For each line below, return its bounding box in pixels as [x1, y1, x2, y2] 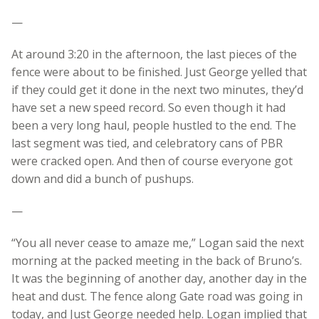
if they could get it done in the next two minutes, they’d [11, 81, 303, 98]
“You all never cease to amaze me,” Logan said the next [11, 234, 304, 251]
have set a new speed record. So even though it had [11, 99, 286, 115]
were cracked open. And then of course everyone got [11, 152, 293, 169]
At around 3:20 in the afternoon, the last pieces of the [11, 46, 297, 62]
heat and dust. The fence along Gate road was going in [11, 288, 303, 304]
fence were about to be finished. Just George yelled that [11, 63, 307, 80]
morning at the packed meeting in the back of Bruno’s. [11, 252, 302, 268]
